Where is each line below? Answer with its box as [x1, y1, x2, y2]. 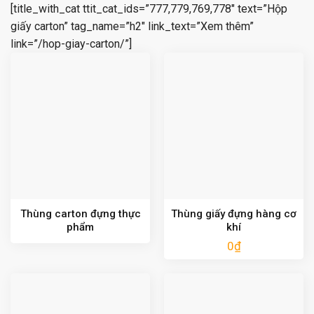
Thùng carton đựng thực [20, 207, 141, 220]
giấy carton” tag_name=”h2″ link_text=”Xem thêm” [11, 20, 254, 34]
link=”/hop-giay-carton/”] [11, 37, 132, 51]
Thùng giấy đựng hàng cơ [171, 207, 296, 220]
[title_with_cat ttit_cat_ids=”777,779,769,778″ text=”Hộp [11, 2, 287, 16]
